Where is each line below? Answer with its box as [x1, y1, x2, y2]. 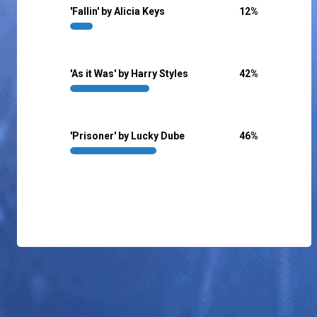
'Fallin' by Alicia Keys [70, 6, 165, 18]
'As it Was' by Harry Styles [70, 68, 188, 80]
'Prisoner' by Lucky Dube [70, 130, 185, 142]
